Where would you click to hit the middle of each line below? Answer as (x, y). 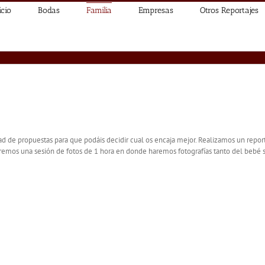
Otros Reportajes (229, 10)
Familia (99, 10)
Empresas (156, 10)
